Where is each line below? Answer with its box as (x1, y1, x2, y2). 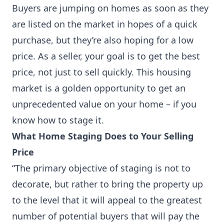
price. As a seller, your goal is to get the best (12, 50, 200, 62)
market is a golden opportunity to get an (12, 82, 185, 94)
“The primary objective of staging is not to (12, 162, 190, 174)
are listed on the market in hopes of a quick (12, 18, 197, 30)
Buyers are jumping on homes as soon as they (12, 2, 208, 14)
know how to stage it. (12, 114, 104, 126)
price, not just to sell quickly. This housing (12, 66, 191, 78)
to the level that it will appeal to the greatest (12, 194, 202, 206)
